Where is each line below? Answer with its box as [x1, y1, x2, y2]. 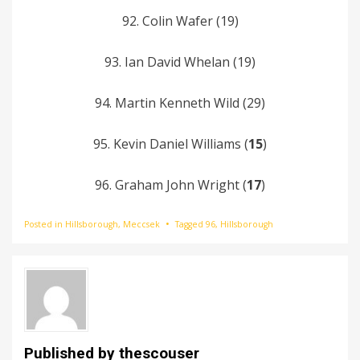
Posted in [24, 218, 65, 230]
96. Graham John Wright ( [95, 175, 247, 194]
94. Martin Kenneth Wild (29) [95, 93, 265, 112]
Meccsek [123, 218, 160, 230]
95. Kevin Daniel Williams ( [93, 134, 248, 153]
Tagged [175, 218, 206, 230]
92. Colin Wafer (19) [121, 11, 239, 30]
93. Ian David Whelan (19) [104, 52, 256, 71]
